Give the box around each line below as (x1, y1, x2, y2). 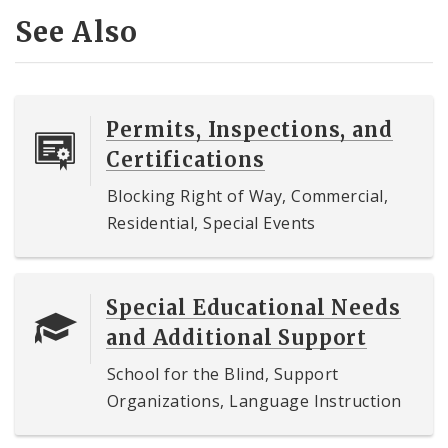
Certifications (106, 146, 265, 172)
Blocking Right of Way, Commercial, (107, 184, 389, 207)
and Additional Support (106, 324, 368, 350)
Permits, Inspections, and (106, 116, 393, 142)
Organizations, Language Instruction (107, 389, 402, 412)
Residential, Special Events (107, 211, 316, 234)
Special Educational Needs (106, 294, 401, 320)
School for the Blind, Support (107, 362, 339, 385)
